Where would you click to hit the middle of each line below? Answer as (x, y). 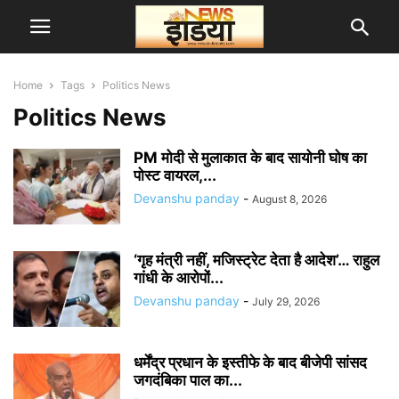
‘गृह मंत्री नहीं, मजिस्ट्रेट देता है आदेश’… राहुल (256, 260)
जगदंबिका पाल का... (188, 380)
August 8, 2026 (289, 199)
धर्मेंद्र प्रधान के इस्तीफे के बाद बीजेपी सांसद (250, 362)
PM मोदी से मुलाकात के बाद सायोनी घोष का (250, 158)
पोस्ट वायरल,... (175, 175)
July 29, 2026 (286, 301)
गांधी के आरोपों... (179, 278)
